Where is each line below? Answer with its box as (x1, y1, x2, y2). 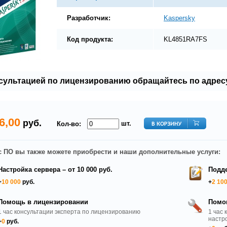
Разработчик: (67, 14, 110, 22)
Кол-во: (57, 120, 81, 128)
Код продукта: (67, 35, 113, 43)
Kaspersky (164, 14, 195, 22)
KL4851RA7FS (164, 35, 207, 43)
